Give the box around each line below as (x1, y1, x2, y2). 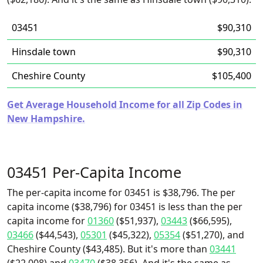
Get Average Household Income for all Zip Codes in (7, 98, 242, 111)
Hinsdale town (12, 45, 76, 58)
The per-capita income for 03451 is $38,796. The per (7, 186, 235, 199)
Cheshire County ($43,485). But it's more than (7, 242, 210, 255)
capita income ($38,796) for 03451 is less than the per (7, 200, 242, 213)
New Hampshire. (7, 112, 85, 125)
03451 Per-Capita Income (7, 162, 181, 182)
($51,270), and (180, 228, 244, 241)
